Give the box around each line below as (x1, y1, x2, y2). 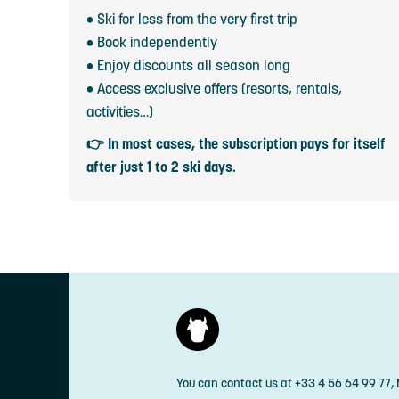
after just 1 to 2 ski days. (86, 158, 236, 175)
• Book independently (86, 33, 217, 51)
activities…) (86, 102, 153, 120)
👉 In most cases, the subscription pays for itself (86, 134, 386, 152)
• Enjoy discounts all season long (86, 56, 290, 74)
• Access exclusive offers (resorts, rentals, (86, 79, 342, 97)
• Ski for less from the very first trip (86, 10, 297, 28)
